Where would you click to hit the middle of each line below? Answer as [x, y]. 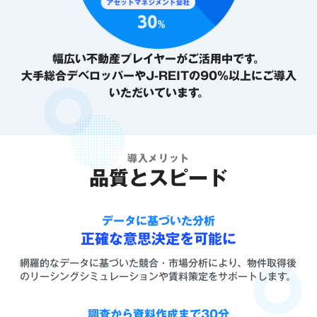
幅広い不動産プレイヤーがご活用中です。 [158, 59]
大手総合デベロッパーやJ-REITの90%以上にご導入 [158, 76]
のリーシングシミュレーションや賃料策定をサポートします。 [158, 277]
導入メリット [158, 158]
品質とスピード [158, 178]
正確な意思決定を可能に [158, 238]
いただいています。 [158, 93]
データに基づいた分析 [158, 221]
